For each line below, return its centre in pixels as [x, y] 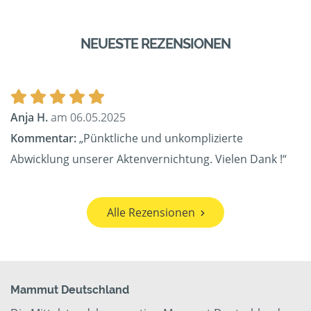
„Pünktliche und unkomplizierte [160, 138]
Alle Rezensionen [151, 213]
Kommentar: [43, 138]
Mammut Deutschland [70, 290]
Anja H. [29, 118]
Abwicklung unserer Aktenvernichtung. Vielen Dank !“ [149, 159]
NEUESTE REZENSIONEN [155, 44]
